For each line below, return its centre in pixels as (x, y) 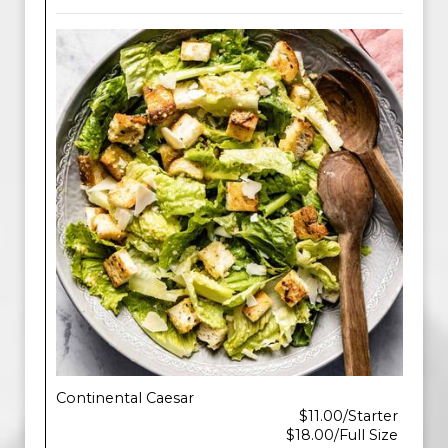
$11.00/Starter (348, 416)
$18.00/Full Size (342, 435)
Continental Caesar (125, 398)
